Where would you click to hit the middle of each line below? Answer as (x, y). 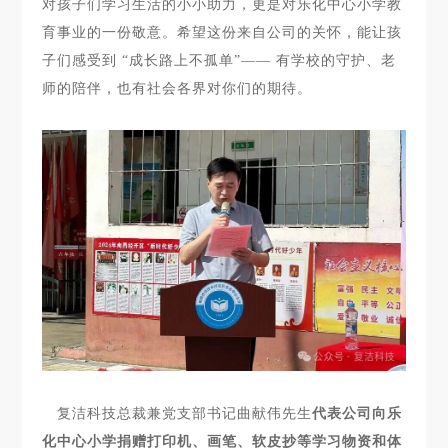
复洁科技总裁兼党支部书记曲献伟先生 (185, 414)
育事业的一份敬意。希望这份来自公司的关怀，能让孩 (222, 32)
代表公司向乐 (357, 414)
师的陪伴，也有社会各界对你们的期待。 (177, 88)
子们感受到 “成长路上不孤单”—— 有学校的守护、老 (219, 60)
